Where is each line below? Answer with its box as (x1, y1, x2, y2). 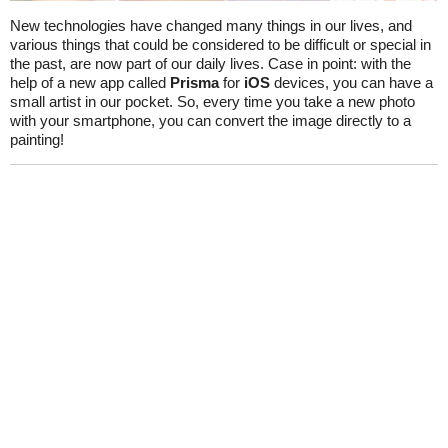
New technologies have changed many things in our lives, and (10, 16, 412, 34)
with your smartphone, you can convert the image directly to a (10, 111, 411, 129)
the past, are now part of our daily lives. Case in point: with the (10, 54, 411, 72)
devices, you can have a (270, 73, 433, 91)
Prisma (170, 73, 219, 91)
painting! (10, 130, 64, 148)
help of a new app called (10, 73, 170, 91)
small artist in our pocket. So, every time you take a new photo (10, 92, 415, 110)
